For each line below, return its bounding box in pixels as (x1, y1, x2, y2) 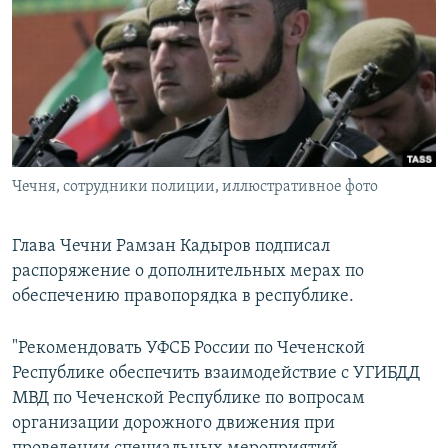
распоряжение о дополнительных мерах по (12, 262, 364, 282)
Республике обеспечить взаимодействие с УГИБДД (12, 364, 420, 384)
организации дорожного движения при (12, 414, 335, 434)
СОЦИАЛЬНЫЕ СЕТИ (18, 100, 136, 115)
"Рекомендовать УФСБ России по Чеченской (12, 339, 365, 359)
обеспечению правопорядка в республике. (12, 287, 354, 307)
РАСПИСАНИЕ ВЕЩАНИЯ (18, 9, 203, 28)
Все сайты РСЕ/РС (34, 234, 174, 254)
